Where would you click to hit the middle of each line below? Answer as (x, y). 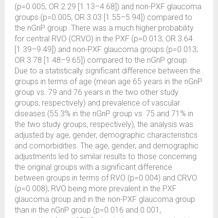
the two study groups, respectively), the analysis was (104, 124)
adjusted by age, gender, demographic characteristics (106, 135)
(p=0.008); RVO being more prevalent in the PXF (96, 189)
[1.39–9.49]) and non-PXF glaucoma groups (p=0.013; (106, 49)
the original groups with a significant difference (93, 167)
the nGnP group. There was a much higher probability (104, 28)
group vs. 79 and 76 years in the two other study (97, 92)
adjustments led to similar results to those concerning (106, 156)
